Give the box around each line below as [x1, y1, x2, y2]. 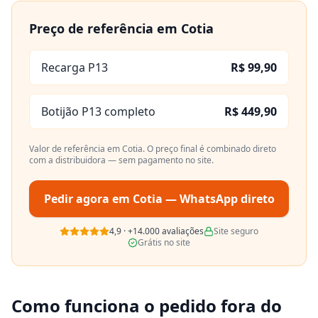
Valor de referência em [29, 143, 122, 155]
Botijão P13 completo [41, 104, 155, 119]
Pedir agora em [43, 191, 133, 207]
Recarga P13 [41, 60, 108, 75]
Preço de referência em [29, 20, 181, 37]
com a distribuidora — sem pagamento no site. [29, 154, 214, 166]
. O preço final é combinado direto [143, 143, 276, 155]
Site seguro [214, 225, 258, 237]
